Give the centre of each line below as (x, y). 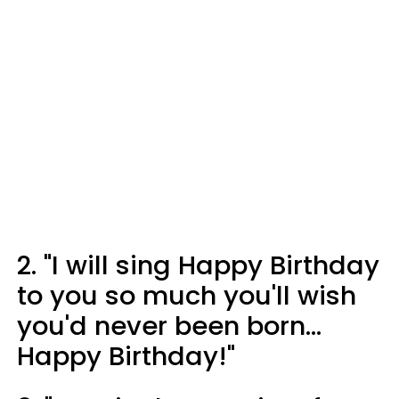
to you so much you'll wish (187, 295)
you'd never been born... (169, 326)
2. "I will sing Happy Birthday (198, 265)
